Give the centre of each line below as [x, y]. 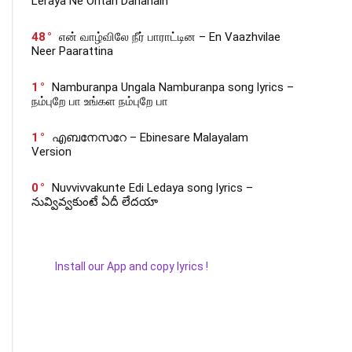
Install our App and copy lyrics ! [120, 266]
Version [51, 152]
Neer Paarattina [72, 51]
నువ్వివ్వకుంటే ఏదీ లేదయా [95, 202]
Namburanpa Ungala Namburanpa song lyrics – [173, 87]
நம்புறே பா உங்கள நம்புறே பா [100, 101]
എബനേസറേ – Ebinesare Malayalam [150, 137]
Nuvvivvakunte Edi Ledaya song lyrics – [152, 188]
